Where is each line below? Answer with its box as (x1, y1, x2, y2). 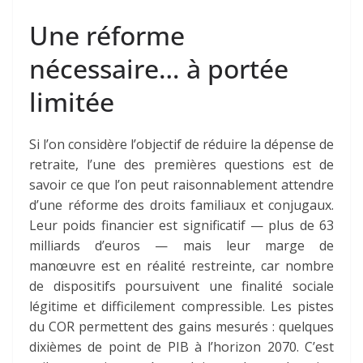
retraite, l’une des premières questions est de (29, 156, 334, 174)
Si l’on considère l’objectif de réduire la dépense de (29, 135, 334, 154)
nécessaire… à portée (29, 51, 288, 87)
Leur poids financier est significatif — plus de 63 (29, 216, 334, 235)
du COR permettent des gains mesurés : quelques (29, 318, 334, 336)
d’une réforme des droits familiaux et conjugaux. (29, 196, 334, 215)
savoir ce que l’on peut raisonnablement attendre (29, 176, 334, 194)
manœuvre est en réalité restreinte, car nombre (29, 257, 334, 275)
